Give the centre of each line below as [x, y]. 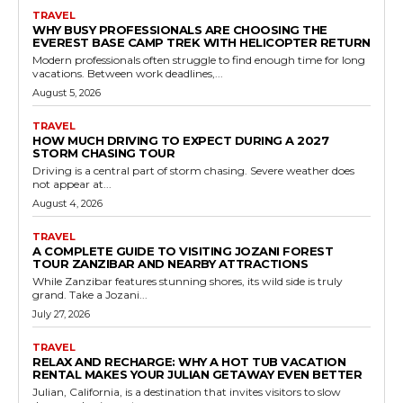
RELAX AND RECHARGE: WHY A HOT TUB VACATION [189, 362]
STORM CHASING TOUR [103, 153]
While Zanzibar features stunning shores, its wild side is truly [188, 282]
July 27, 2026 [61, 314]
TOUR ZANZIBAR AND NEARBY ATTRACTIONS [170, 264]
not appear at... [72, 184]
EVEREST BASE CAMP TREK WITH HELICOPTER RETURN [201, 43]
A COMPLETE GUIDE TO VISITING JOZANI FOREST [183, 251]
